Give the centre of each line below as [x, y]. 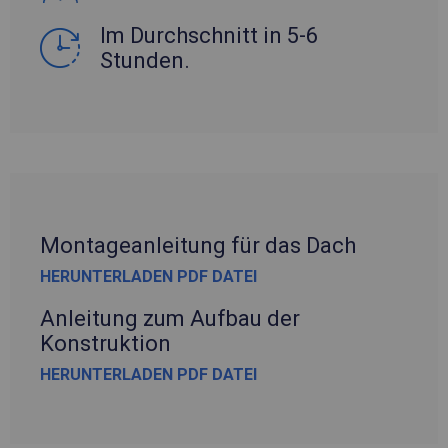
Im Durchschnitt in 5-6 [209, 36]
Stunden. [145, 61]
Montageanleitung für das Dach [198, 246]
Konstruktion [105, 344]
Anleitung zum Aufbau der [170, 319]
